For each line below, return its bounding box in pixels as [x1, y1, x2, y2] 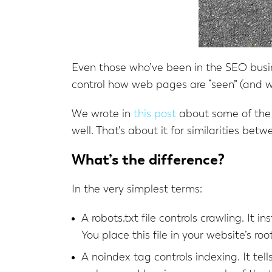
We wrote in [72, 109, 134, 120]
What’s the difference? [72, 153, 225, 168]
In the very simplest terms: [72, 184, 202, 195]
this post [134, 109, 176, 120]
